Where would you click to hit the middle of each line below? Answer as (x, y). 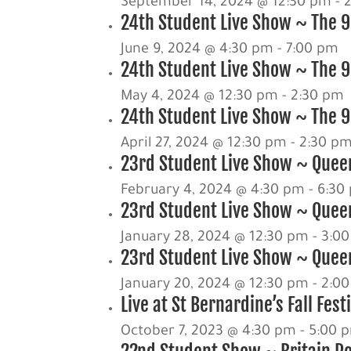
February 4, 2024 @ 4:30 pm (213, 191)
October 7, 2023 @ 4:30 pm (209, 332)
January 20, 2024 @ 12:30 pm (215, 285)
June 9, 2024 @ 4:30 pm (197, 50)
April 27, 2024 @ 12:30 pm (204, 144)
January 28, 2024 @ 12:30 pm (215, 238)
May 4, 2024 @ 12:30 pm (200, 97)
